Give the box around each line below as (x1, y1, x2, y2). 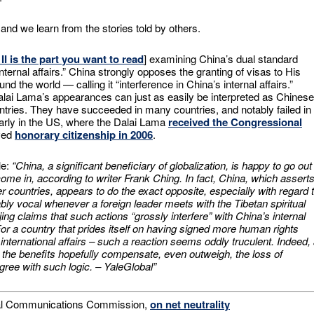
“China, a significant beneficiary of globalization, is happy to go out (12, 158, 312, 172)
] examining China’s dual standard (144, 51, 298, 66)
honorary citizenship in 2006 (15, 127, 153, 142)
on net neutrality (150, 296, 230, 312)
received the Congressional (168, 114, 302, 130)
